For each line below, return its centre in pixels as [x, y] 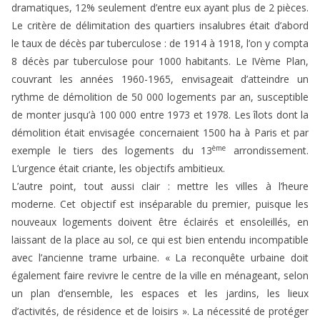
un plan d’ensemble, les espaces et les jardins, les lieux [160, 294]
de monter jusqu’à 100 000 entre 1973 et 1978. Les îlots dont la [160, 115]
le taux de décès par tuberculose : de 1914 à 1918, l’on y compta [160, 44]
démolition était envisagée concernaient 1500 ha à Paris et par [160, 133]
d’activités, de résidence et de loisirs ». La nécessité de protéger [160, 311]
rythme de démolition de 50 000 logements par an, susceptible [160, 97]
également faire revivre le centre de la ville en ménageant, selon [160, 276]
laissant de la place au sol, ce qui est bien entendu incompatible [160, 240]
